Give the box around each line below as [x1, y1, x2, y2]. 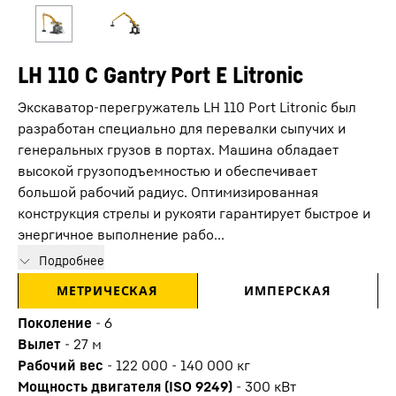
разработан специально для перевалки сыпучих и [18, 119, 346, 137]
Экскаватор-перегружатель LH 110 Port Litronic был [18, 98, 356, 116]
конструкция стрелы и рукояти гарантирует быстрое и [18, 204, 370, 222]
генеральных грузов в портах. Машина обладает [18, 141, 339, 158]
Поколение [18, 314, 92, 331]
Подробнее [39, 253, 104, 268]
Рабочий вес [18, 356, 103, 374]
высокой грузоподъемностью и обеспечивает [18, 162, 317, 179]
